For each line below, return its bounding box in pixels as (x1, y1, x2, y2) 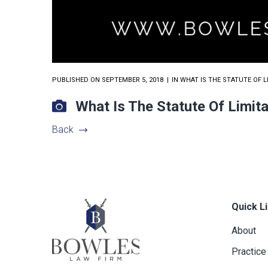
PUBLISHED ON (52, 76, 102, 84)
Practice (232, 246, 266, 258)
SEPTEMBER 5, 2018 (102, 76, 163, 84)
